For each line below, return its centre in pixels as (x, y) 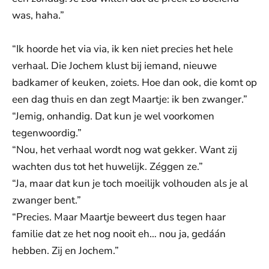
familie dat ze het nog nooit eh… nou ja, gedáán (119, 234)
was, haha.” (38, 15)
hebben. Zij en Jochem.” (65, 251)
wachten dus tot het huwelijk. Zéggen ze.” (107, 167)
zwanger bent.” (47, 200)
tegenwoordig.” (47, 133)
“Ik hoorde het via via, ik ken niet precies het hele (122, 49)
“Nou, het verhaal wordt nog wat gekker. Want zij (125, 150)
